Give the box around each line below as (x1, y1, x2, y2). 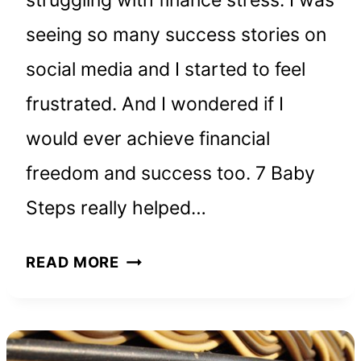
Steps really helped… (26, 197, 206, 220)
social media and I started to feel (26, 58, 305, 81)
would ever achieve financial (26, 127, 270, 151)
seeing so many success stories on (26, 23, 326, 47)
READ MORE (26, 253, 120, 272)
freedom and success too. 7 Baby (26, 162, 315, 185)
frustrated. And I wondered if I (26, 93, 284, 116)
